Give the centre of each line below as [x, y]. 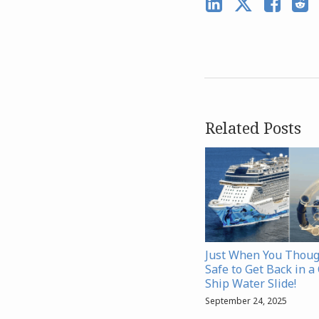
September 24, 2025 [246, 300]
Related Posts [253, 128]
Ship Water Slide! [251, 283]
